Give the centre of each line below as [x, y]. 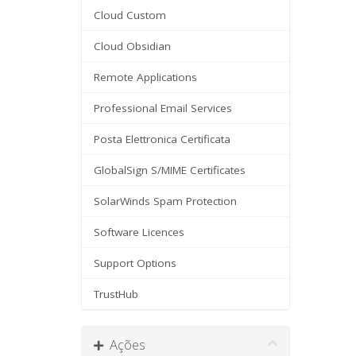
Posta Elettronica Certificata [162, 139]
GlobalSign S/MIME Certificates [170, 170]
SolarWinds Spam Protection [165, 201]
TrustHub [116, 294]
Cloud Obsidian [132, 46]
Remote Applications [145, 77]
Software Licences [139, 232]
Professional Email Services [163, 108]
